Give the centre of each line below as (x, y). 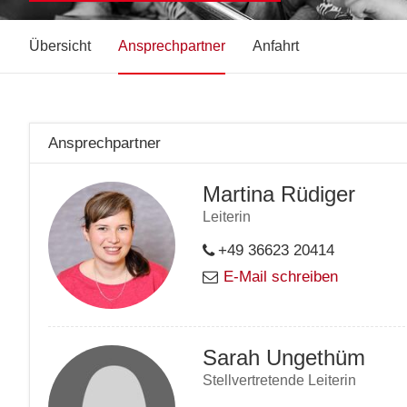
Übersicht (60, 46)
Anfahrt (276, 46)
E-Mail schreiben (280, 277)
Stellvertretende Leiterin (279, 381)
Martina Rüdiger (279, 194)
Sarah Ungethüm (284, 358)
